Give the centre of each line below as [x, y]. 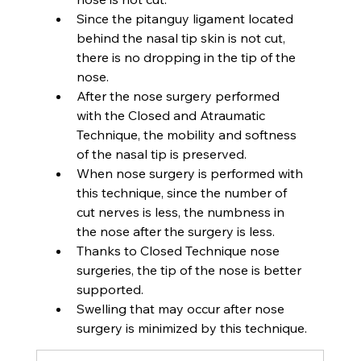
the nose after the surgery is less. [175, 231]
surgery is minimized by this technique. [191, 328]
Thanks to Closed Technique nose [179, 250]
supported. [110, 289]
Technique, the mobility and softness [188, 134]
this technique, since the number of [183, 192]
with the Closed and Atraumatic [172, 115]
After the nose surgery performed [179, 95]
